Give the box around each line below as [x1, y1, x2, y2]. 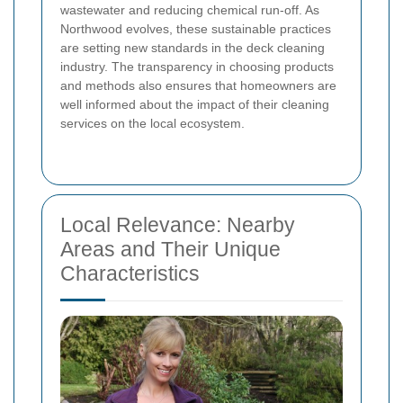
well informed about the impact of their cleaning [60, 97, 329, 112]
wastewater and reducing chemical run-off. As [60, 3, 319, 18]
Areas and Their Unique [60, 237, 281, 262]
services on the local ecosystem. [60, 116, 245, 131]
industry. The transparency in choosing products [60, 59, 334, 75]
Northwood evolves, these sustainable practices [60, 22, 331, 37]
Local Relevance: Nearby [60, 213, 295, 237]
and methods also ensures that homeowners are [60, 78, 336, 94]
